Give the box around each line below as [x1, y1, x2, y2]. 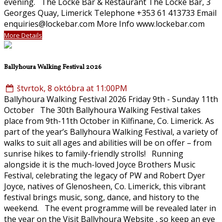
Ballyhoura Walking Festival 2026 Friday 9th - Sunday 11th [4, 93, 218, 105]
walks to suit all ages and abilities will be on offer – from [4, 137, 212, 148]
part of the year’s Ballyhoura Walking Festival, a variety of [4, 126, 218, 137]
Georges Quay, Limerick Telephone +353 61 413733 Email [4, 7, 217, 19]
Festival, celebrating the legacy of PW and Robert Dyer [4, 169, 205, 181]
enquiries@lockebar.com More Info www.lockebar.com [4, 18, 205, 30]
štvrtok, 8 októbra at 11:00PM [15, 82, 128, 94]
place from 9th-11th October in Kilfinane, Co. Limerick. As [4, 115, 214, 126]
